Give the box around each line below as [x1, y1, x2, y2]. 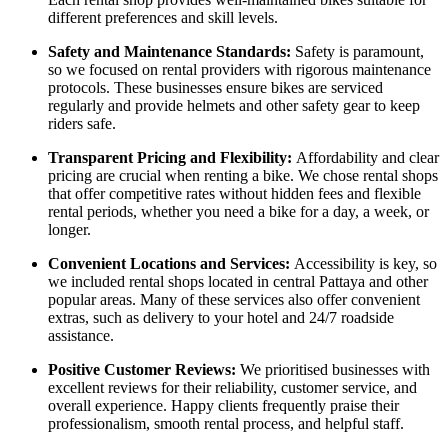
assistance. [48, 327, 114, 345]
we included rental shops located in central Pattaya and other [48, 273, 428, 291]
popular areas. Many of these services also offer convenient [48, 291, 420, 309]
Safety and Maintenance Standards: [48, 43, 295, 61]
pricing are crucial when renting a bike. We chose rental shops [48, 167, 438, 185]
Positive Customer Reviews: [48, 361, 236, 379]
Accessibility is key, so [294, 255, 437, 273]
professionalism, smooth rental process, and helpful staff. [48, 415, 404, 433]
